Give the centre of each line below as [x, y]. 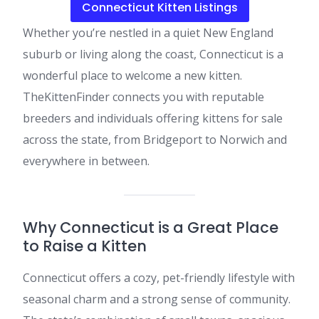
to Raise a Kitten [85, 246]
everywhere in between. [86, 161]
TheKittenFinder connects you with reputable [143, 97]
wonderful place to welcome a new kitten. [132, 75]
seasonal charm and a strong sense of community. [157, 299]
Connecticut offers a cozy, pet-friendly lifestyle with [159, 278]
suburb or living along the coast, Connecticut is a [153, 54]
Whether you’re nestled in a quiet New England [148, 33]
